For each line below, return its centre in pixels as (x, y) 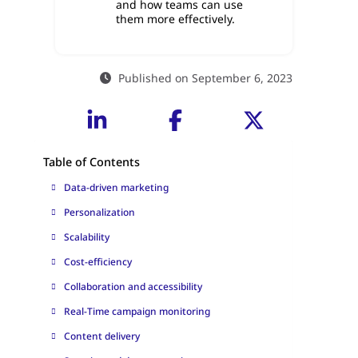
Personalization (99, 213)
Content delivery (101, 336)
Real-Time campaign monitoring (137, 312)
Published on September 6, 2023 (206, 78)
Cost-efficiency (97, 262)
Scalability (86, 237)
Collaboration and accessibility (133, 287)
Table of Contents (91, 162)
